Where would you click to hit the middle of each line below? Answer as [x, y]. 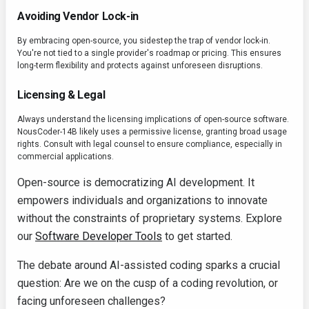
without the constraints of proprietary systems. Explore [150, 219]
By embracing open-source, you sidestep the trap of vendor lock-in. [144, 41]
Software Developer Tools [99, 237]
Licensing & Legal [61, 95]
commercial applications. [66, 157]
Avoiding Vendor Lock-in [78, 17]
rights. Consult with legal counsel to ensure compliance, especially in [150, 144]
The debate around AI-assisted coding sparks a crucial [149, 266]
